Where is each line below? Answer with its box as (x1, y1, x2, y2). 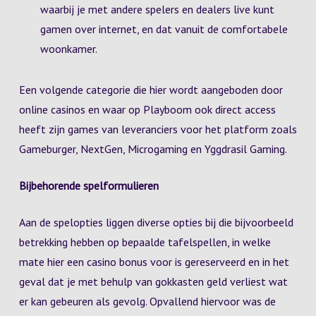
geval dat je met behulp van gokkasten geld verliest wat (18, 274, 288, 288)
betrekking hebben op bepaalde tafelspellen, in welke (18, 235, 271, 249)
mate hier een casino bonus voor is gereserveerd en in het (18, 255, 289, 269)
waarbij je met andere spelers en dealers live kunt (39, 2, 274, 16)
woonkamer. (39, 42, 97, 56)
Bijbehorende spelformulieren (18, 178, 159, 193)
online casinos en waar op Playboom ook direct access (18, 102, 276, 116)
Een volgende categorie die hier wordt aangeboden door (18, 83, 283, 97)
